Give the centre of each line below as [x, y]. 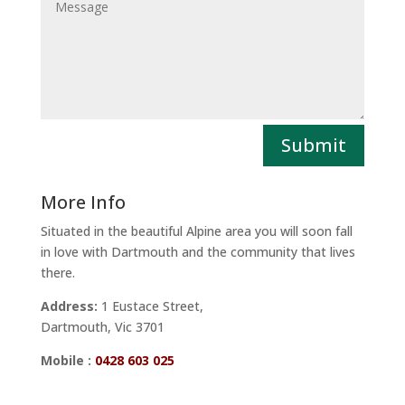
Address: [69, 306]
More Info [83, 202]
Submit [314, 145]
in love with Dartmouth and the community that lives [198, 251]
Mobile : [66, 360]
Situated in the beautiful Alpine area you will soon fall [196, 231]
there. [57, 272]
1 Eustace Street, [150, 306]
